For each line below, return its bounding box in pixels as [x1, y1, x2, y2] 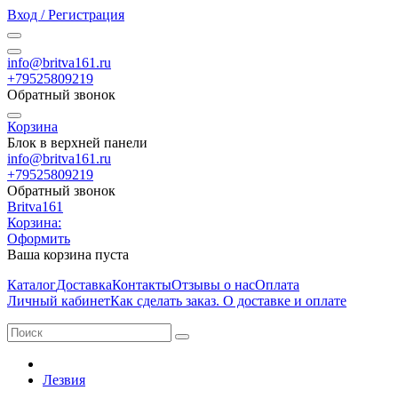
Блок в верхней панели [7, 135, 147, 150]
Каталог [7, 277, 56, 292]
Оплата [255, 277, 299, 292]
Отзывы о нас [171, 277, 255, 292]
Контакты [112, 277, 171, 292]
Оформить [7, 231, 70, 246]
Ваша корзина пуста [7, 247, 129, 262]
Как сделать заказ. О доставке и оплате [110, 293, 346, 308]
